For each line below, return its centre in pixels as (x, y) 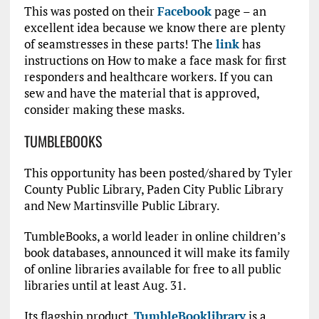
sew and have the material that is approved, (141, 93)
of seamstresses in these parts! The (120, 44)
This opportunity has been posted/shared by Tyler (158, 173)
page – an (239, 11)
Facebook (184, 11)
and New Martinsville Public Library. (122, 206)
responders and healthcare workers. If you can (148, 77)
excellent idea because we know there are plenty (155, 28)
